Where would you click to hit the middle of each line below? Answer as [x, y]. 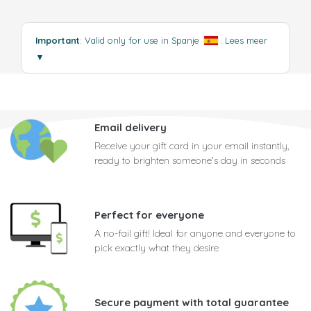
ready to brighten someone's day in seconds [190, 161]
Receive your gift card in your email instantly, [192, 146]
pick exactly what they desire [157, 248]
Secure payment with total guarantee [192, 303]
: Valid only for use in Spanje [141, 41]
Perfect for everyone [149, 215]
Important [58, 41]
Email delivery [131, 128]
